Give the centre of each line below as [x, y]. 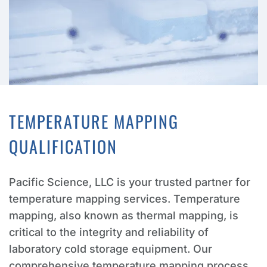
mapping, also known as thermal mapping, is [124, 215]
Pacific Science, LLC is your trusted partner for [130, 182]
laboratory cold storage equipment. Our [111, 249]
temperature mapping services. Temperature [125, 198]
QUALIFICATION [63, 146]
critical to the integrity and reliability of [109, 232]
